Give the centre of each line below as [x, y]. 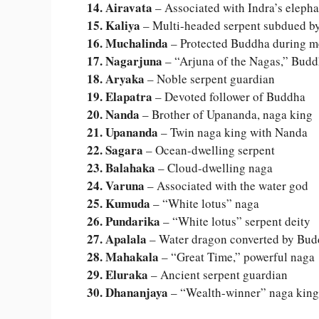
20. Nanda [113, 115]
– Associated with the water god [226, 186]
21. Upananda [122, 132]
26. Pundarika [124, 221]
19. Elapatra [120, 97]
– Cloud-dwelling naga [214, 168]
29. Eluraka [117, 275]
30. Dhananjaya [127, 293]
